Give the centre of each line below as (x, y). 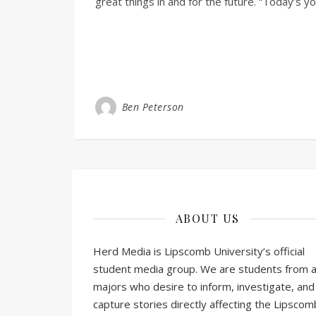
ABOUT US (207, 218)
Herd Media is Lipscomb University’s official (199, 251)
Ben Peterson (153, 107)
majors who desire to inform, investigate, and (204, 286)
